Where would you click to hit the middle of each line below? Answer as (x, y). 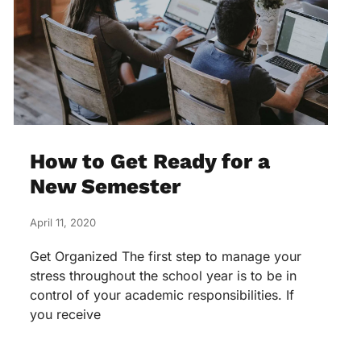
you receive (65, 315)
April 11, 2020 (63, 223)
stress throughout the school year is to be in (163, 276)
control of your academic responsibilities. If (162, 295)
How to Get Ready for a (150, 162)
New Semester (105, 187)
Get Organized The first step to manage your (166, 257)
